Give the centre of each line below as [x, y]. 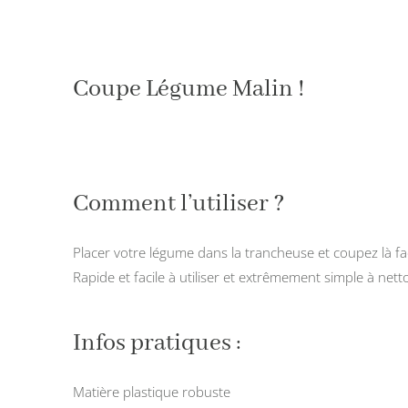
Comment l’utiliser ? [179, 204]
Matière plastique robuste [152, 392]
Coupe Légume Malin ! [189, 90]
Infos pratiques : [157, 344]
